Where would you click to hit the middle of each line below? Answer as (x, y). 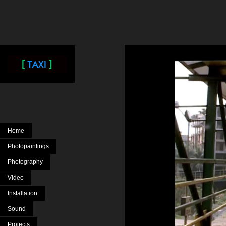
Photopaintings (28, 146)
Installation (22, 193)
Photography (25, 162)
